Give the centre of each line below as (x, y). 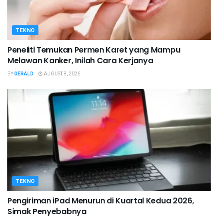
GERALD (24, 74)
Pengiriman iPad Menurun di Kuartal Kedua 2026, (101, 201)
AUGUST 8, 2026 (62, 74)
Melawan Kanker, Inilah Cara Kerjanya (80, 61)
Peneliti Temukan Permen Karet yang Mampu (94, 50)
